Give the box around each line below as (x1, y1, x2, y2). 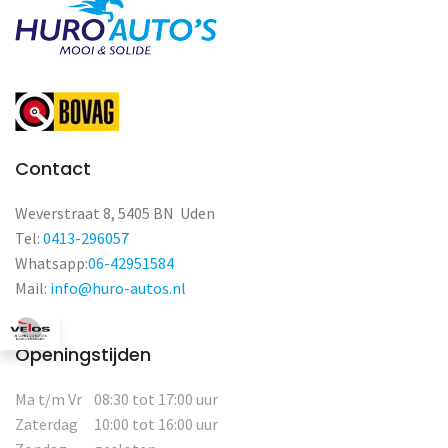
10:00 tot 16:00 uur (94, 413, 218, 434)
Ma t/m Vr (15, 388, 94, 409)
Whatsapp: (15, 252, 88, 273)
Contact (15, 155, 91, 181)
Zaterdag (15, 413, 78, 434)
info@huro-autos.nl (50, 277, 186, 298)
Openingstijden (15, 341, 151, 367)
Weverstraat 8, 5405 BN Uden (15, 202, 215, 223)
